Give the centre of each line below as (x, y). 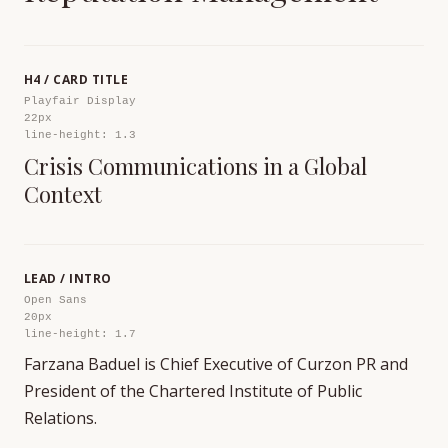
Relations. (60, 418)
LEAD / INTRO (68, 278)
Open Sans (55, 300)
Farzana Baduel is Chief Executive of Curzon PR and (216, 364)
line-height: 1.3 (80, 135)
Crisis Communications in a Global (195, 166)
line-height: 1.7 (80, 334)
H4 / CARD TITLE (76, 79)
